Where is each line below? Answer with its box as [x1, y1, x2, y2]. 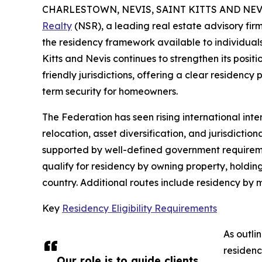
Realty [42, 20, 72, 32]
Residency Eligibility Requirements [62, 202, 217, 214]
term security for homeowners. [42, 85, 178, 97]
